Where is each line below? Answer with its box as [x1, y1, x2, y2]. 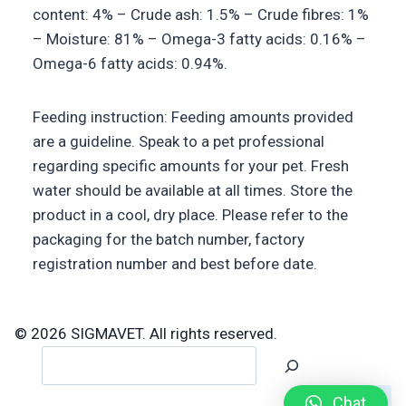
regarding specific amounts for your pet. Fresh [33, 157, 349, 175]
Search [179, 348, 227, 367]
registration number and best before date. [33, 255, 321, 273]
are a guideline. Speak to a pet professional [33, 132, 324, 150]
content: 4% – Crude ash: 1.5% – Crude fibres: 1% [33, 5, 369, 24]
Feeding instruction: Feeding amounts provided [33, 108, 353, 126]
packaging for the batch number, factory [33, 230, 304, 248]
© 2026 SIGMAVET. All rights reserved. [14, 324, 277, 343]
